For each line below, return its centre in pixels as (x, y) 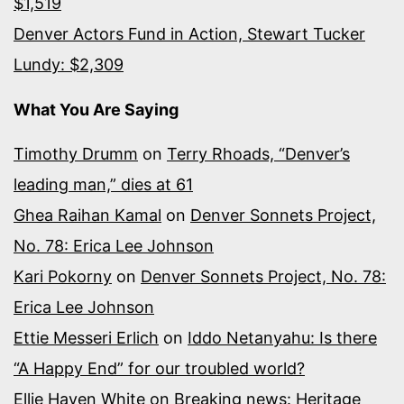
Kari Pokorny (63, 276)
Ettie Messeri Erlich (86, 337)
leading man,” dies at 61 (103, 184)
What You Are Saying (96, 109)
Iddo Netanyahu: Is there (282, 337)
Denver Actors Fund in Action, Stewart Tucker (189, 34)
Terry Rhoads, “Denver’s (258, 153)
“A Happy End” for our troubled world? (159, 368)
